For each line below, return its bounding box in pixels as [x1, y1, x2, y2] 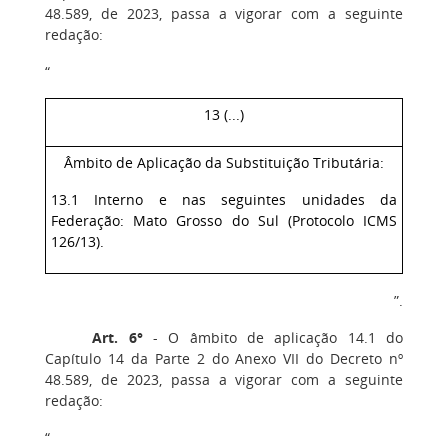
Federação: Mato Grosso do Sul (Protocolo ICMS [51, 211, 397, 230]
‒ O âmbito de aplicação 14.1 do [142, 328, 404, 347]
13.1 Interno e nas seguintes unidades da [51, 190, 397, 209]
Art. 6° [92, 328, 143, 347]
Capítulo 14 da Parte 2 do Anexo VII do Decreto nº [45, 349, 403, 368]
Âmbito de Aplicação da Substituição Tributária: [64, 153, 384, 172]
